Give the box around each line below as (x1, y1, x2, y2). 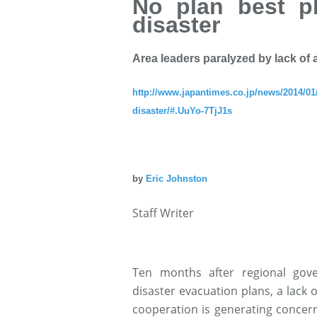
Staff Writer (132, 205, 194, 221)
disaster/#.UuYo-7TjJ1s (132, 105, 232, 116)
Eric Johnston (146, 173, 207, 185)
